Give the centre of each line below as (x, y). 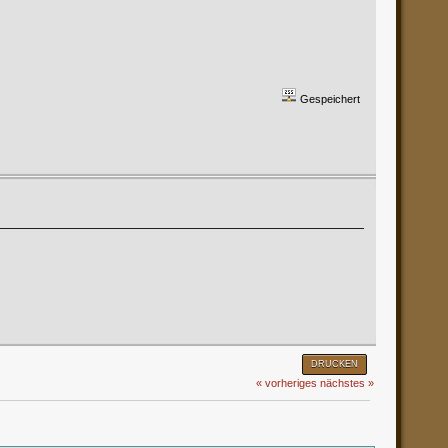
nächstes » (346, 382)
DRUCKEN (334, 363)
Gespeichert (329, 98)
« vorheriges (286, 382)
